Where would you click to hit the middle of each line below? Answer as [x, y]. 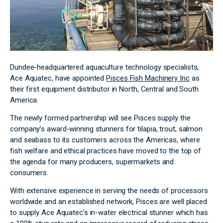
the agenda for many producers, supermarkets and [92, 162]
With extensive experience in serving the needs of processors [109, 190]
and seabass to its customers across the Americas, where [105, 140]
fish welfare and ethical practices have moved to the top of [106, 151]
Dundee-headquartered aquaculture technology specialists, [105, 67]
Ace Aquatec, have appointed [58, 78]
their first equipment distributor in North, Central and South [104, 89]
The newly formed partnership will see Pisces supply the [100, 118]
